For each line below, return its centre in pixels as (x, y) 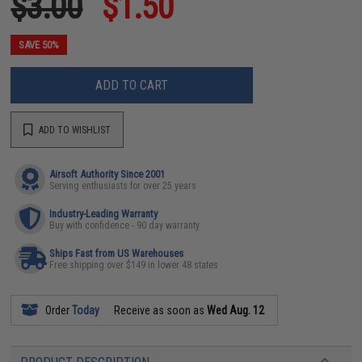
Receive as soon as (160, 311)
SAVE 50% (39, 45)
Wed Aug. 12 (236, 311)
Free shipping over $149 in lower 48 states (134, 265)
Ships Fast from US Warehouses (117, 254)
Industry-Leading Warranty (104, 214)
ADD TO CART (132, 85)
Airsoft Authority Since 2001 (107, 175)
